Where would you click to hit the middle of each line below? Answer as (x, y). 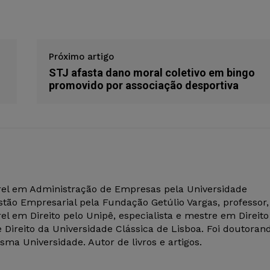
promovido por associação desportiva (143, 86)
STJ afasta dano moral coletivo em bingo (152, 73)
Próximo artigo (81, 57)
